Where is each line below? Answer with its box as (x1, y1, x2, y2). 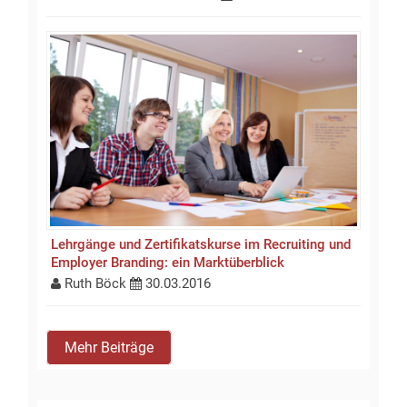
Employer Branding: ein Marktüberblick (51, 253, 285, 271)
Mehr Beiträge (65, 338, 154, 356)
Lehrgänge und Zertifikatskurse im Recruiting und (51, 235, 352, 253)
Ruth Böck (61, 274, 131, 292)
